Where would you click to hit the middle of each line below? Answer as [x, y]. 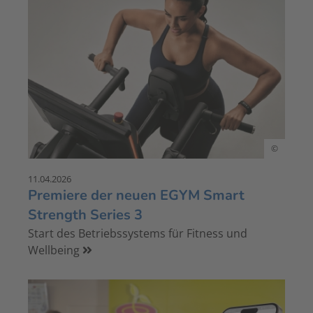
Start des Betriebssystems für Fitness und [138, 234]
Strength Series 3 [85, 215]
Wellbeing [55, 250]
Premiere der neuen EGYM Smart [136, 196]
